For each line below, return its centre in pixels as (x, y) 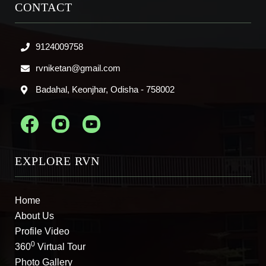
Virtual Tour (60, 246)
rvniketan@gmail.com (78, 68)
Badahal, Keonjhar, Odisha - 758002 (105, 89)
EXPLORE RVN (57, 161)
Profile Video (42, 231)
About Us (34, 216)
